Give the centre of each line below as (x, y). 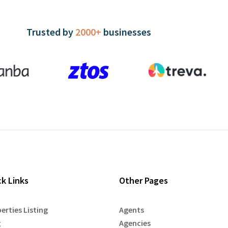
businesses (126, 32)
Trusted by (51, 32)
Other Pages (143, 180)
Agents (131, 210)
